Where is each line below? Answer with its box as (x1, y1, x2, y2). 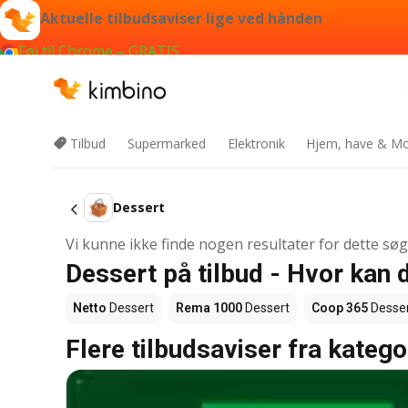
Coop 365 (311, 301, 368, 315)
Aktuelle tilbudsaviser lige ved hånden (40, 8, 322, 29)
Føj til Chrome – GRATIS (18, 41, 179, 61)
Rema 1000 (176, 301, 242, 315)
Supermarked (127, 135, 206, 152)
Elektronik (227, 135, 285, 152)
